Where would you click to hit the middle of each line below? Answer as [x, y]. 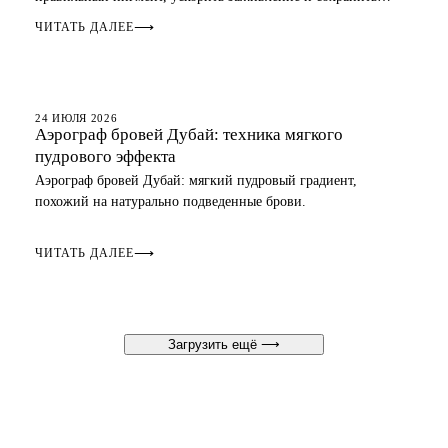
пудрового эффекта [106, 156]
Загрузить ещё [214, 344]
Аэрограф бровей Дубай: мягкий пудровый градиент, [196, 180]
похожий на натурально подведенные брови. [171, 201]
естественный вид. [91, 17]
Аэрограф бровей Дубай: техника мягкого [189, 134]
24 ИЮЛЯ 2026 [76, 118]
